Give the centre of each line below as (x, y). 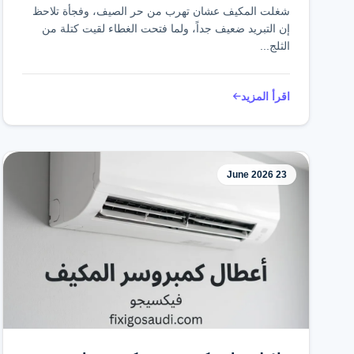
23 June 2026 (281, 175)
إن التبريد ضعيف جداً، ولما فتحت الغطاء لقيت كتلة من (166, 28)
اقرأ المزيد (265, 96)
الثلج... (275, 46)
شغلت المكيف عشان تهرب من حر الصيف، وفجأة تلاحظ (161, 11)
